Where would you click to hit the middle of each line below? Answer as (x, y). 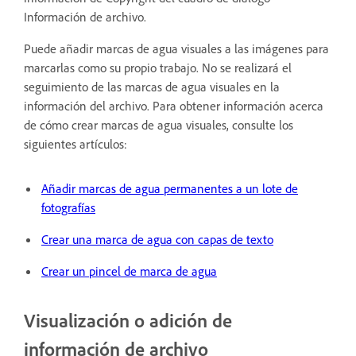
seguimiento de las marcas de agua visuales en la (152, 86)
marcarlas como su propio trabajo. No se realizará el (158, 67)
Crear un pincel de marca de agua (129, 271)
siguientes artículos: (75, 143)
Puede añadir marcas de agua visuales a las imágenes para (176, 48)
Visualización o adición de (128, 320)
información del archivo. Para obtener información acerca (174, 105)
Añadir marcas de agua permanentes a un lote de (170, 188)
